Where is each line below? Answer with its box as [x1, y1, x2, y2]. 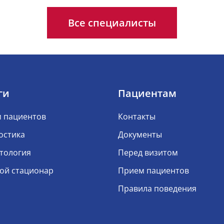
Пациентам [118, 86, 176, 100]
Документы [118, 129, 162, 140]
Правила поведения [118, 183, 196, 194]
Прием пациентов [118, 165, 189, 176]
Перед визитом [118, 147, 178, 158]
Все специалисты [68, 16, 156, 29]
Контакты [118, 111, 155, 122]
